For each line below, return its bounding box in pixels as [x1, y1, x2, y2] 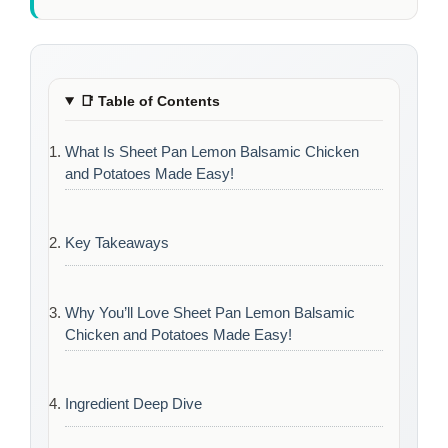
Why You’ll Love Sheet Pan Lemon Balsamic [65, 303, 355, 321]
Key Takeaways [65, 234, 169, 252]
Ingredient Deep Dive [65, 395, 202, 413]
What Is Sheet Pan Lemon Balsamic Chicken [65, 142, 359, 160]
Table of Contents [93, 92, 220, 109]
